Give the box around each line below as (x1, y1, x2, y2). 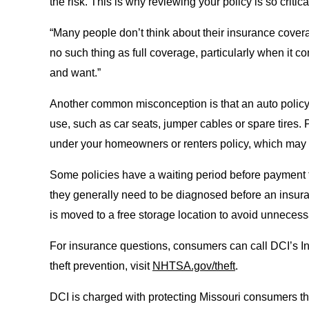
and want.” (50, 67, 101, 79)
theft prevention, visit (50, 260, 152, 272)
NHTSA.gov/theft (152, 260, 235, 272)
